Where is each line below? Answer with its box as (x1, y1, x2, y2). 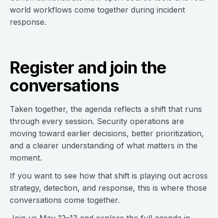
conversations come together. (10, 195, 120, 205)
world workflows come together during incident (10, 5, 185, 15)
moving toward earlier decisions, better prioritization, (10, 128, 204, 138)
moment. (10, 153, 42, 163)
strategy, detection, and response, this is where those (10, 183, 207, 193)
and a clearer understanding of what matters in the (10, 141, 198, 150)
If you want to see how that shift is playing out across (10, 171, 208, 181)
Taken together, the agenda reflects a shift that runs (10, 104, 202, 114)
